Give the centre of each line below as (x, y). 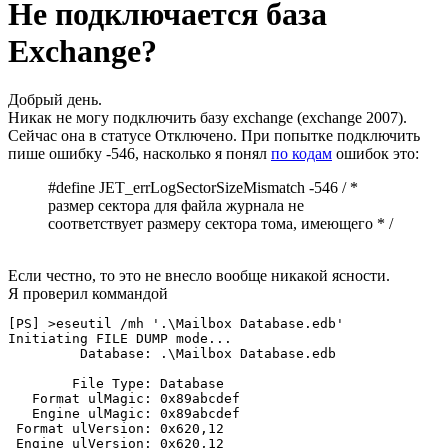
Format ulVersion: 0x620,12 (116, 429)
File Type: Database (116, 384)
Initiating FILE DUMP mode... (120, 339)
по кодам (301, 154)
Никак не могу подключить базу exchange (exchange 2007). (207, 118)
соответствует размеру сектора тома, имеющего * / (220, 224)
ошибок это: (375, 154)
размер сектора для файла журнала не (176, 206)
